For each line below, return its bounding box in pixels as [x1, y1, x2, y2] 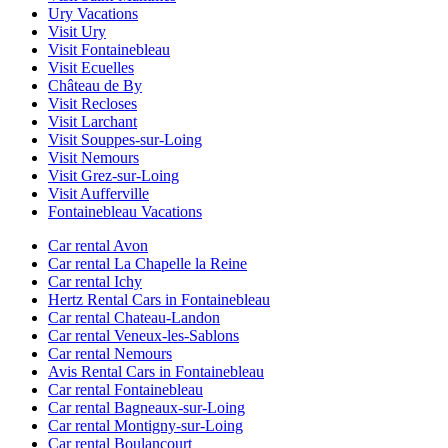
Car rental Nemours [48, 345, 172, 363]
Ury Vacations [48, 5, 138, 23]
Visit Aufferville [48, 185, 149, 203]
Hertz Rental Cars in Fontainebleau [48, 291, 270, 309]
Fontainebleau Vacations [48, 203, 202, 221]
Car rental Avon [48, 237, 148, 255]
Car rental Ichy [48, 273, 142, 291]
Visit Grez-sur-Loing [48, 167, 179, 185]
